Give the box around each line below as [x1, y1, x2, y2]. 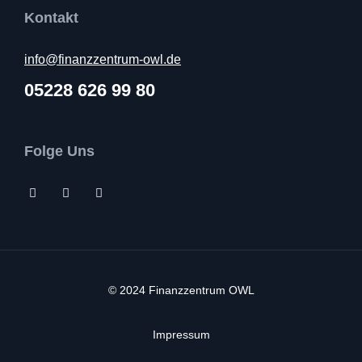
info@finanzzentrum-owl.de [24, 53, 181, 66]
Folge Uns [24, 143, 95, 159]
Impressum [152, 328, 210, 341]
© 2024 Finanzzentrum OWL [107, 284, 255, 297]
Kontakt [24, 10, 78, 26]
